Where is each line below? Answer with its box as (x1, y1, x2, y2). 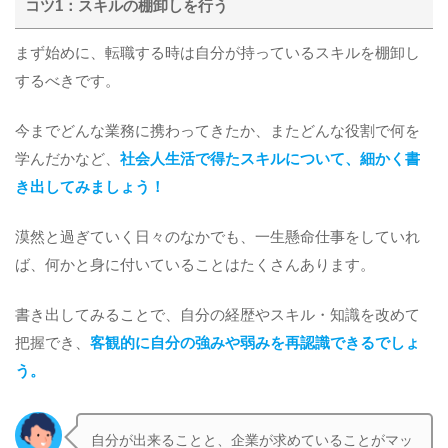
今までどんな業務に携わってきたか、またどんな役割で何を (15, 123, 420, 140)
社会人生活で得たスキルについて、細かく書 (120, 151, 420, 168)
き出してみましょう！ (15, 179, 165, 196)
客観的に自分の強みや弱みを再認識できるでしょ (90, 334, 420, 351)
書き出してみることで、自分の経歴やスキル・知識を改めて (15, 306, 420, 323)
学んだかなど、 (15, 151, 120, 168)
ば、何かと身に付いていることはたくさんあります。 (15, 256, 375, 273)
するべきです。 (15, 73, 120, 90)
